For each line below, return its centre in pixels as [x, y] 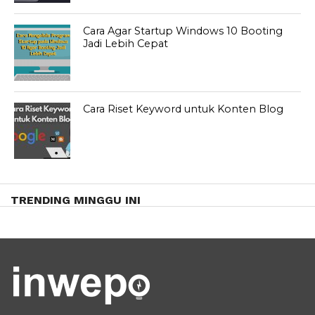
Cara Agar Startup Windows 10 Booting [183, 31]
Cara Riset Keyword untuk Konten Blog [184, 109]
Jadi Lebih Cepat [126, 44]
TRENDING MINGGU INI [76, 200]
